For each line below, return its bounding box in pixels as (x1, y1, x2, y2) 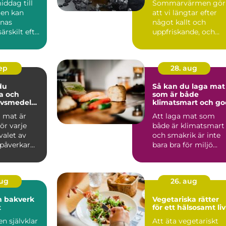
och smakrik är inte (152, 130, 220, 140)
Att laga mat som (152, 111, 215, 121)
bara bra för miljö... (152, 140, 217, 149)
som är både (152, 89, 199, 99)
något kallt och (152, 17, 206, 27)
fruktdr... (152, 36, 182, 46)
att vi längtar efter (152, 8, 217, 17)
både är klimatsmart (152, 121, 224, 130)
